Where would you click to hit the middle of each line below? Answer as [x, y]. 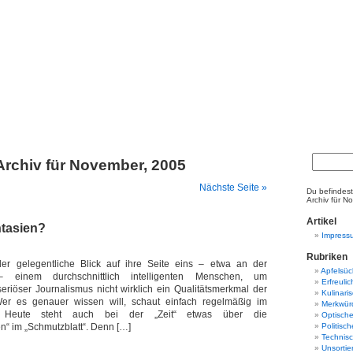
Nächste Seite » [233, 188]
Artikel [321, 221]
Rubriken [327, 257]
